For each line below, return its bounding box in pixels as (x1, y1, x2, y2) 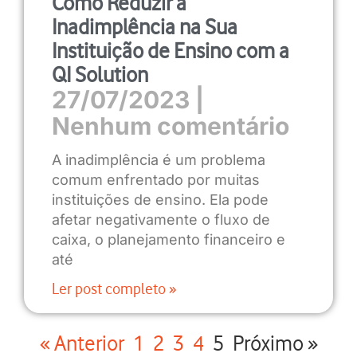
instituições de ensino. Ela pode (52, 191, 269, 209)
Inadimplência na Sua (52, 14, 237, 41)
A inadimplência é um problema (52, 151, 265, 169)
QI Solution (52, 62, 148, 88)
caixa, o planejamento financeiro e (52, 231, 285, 249)
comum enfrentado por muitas (52, 171, 260, 189)
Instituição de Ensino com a (52, 38, 289, 65)
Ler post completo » (52, 280, 176, 299)
